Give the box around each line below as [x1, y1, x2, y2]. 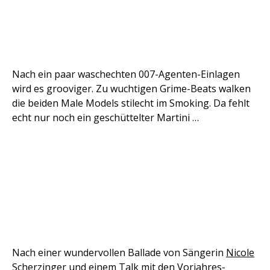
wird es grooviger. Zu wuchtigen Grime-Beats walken [12, 81, 251, 95]
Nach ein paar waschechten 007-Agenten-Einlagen [12, 67, 240, 81]
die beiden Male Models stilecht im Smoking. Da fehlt [12, 96, 250, 110]
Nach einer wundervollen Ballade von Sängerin [12, 245, 226, 259]
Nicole [226, 245, 254, 259]
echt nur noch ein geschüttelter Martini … [12, 110, 199, 124]
